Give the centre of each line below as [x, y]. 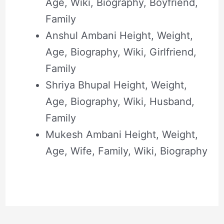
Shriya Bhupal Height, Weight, [116, 85]
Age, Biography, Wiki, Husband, [120, 102]
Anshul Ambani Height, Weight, [119, 36]
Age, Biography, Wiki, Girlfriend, [121, 52]
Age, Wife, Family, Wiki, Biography [126, 151]
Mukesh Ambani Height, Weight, [121, 135]
